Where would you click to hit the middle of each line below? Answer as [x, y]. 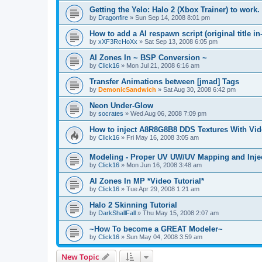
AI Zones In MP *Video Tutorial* [147, 181]
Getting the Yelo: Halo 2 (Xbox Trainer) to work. [175, 10]
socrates [111, 114]
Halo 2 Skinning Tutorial [133, 205]
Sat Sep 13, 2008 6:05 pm [181, 42]
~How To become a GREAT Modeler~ [156, 229]
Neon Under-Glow [121, 106]
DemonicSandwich [127, 90]
